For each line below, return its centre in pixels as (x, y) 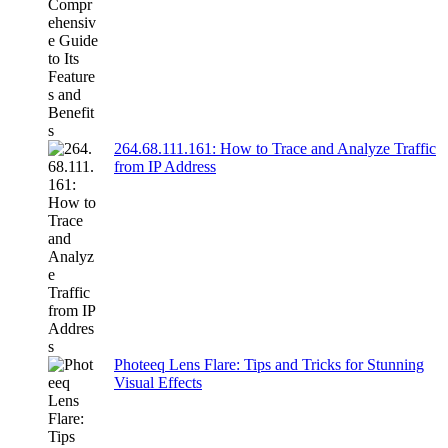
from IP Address (165, 167)
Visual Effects (158, 383)
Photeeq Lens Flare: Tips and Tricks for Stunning (269, 365)
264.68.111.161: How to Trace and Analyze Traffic (275, 149)
